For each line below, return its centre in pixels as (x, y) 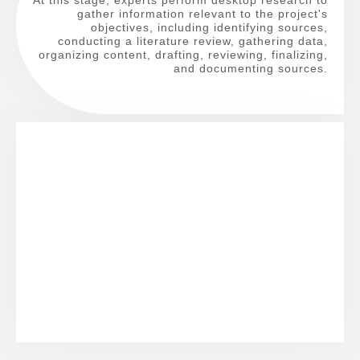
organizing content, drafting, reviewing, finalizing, (183, 54)
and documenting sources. (251, 68)
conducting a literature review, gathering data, (193, 41)
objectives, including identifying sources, (209, 27)
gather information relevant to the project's (202, 13)
